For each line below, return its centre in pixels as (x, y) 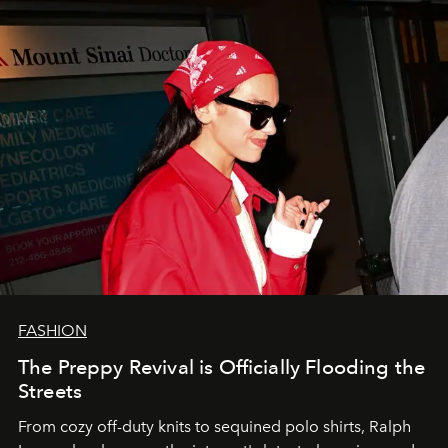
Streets (50, 391)
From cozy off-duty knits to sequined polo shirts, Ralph (214, 427)
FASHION (52, 331)
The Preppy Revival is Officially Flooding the (222, 367)
